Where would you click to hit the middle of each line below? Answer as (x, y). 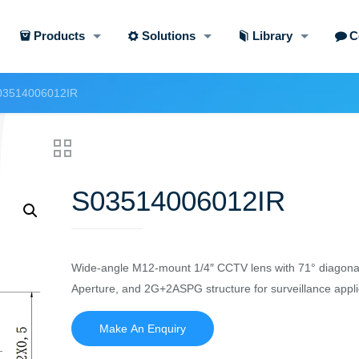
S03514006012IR (178, 201)
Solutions (168, 36)
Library (272, 36)
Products (59, 36)
